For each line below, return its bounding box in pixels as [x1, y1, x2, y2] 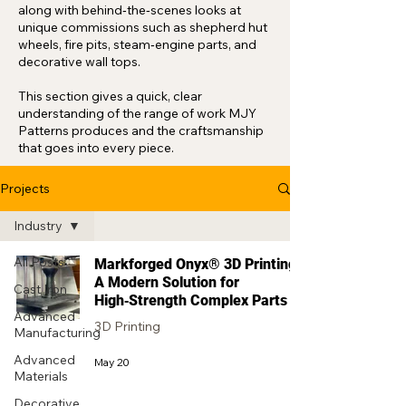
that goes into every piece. [18, 140, 174, 156]
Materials [14, 368, 68, 384]
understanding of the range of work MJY [18, 105, 256, 121]
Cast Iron [14, 281, 67, 297]
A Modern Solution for [94, 274, 239, 291]
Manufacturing [14, 324, 101, 341]
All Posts [14, 254, 64, 270]
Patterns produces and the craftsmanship [18, 122, 264, 139]
